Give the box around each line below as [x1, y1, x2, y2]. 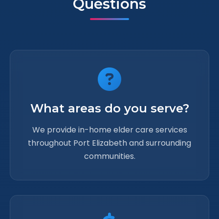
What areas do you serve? [30, 101, 189, 115]
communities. [84, 151, 135, 162]
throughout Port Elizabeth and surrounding [28, 137, 191, 149]
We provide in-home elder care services [32, 124, 187, 135]
